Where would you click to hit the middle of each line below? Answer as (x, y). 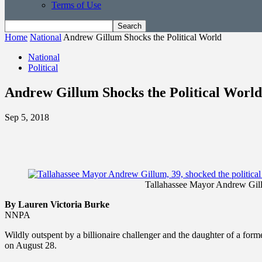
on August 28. (31, 245)
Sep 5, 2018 (27, 117)
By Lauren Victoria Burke (57, 204)
